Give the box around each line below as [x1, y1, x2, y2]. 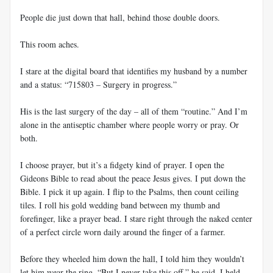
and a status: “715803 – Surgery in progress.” [20, 78, 177, 90]
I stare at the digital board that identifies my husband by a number [20, 65, 247, 77]
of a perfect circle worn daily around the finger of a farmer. [20, 225, 225, 238]
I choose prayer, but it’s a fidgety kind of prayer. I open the [20, 158, 224, 171]
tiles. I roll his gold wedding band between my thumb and [20, 199, 220, 211]
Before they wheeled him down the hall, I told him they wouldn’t [20, 252, 244, 264]
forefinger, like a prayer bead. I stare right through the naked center [20, 212, 252, 224]
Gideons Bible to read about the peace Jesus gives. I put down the [20, 172, 246, 184]
